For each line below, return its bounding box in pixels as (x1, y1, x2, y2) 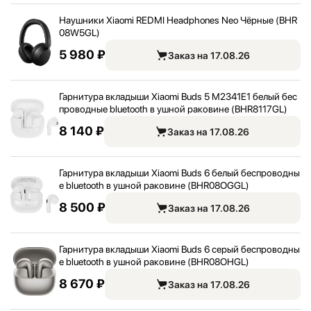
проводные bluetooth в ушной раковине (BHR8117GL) (59, 103, 287, 115)
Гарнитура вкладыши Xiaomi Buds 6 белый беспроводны (59, 167, 300, 178)
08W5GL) (59, 27, 100, 38)
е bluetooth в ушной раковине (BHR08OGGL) (59, 180, 249, 191)
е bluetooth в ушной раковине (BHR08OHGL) (59, 256, 249, 267)
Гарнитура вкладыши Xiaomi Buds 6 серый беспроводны (59, 244, 300, 255)
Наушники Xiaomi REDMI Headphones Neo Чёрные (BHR (59, 15, 297, 26)
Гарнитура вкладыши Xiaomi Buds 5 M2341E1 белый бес (59, 91, 297, 102)
